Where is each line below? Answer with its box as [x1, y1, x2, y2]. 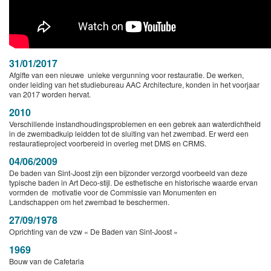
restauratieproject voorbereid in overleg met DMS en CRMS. [9, 138, 206, 149]
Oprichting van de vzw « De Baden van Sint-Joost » [9, 226, 178, 237]
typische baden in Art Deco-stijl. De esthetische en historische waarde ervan [9, 177, 258, 188]
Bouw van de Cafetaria [9, 256, 84, 267]
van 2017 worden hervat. [9, 89, 91, 100]
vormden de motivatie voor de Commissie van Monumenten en [9, 187, 217, 198]
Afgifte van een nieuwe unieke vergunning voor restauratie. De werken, [9, 70, 244, 80]
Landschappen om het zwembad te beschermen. [9, 197, 169, 207]
